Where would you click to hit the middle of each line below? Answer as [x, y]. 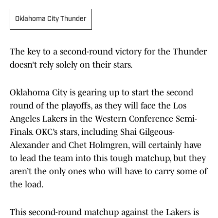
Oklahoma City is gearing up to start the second [101, 93]
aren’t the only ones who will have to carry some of [109, 172]
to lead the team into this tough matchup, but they [108, 158]
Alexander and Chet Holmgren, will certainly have [106, 145]
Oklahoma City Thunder [51, 19]
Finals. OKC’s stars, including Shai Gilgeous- [92, 132]
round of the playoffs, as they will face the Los [98, 106]
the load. [27, 185]
